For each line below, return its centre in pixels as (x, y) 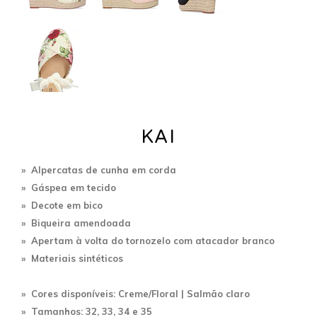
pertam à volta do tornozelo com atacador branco (156, 240)
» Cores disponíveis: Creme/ (86, 293)
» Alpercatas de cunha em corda (99, 169)
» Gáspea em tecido (69, 187)
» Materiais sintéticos (72, 258)
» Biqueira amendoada (76, 223)
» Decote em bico (62, 205)
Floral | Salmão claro (201, 293)
